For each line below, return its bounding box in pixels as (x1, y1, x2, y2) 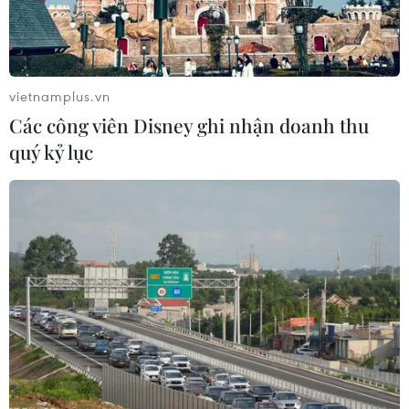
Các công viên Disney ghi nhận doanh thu (9, 112, 369, 139)
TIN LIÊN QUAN (42, 137, 160, 160)
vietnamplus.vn (9, 87, 110, 106)
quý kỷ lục (9, 139, 93, 165)
